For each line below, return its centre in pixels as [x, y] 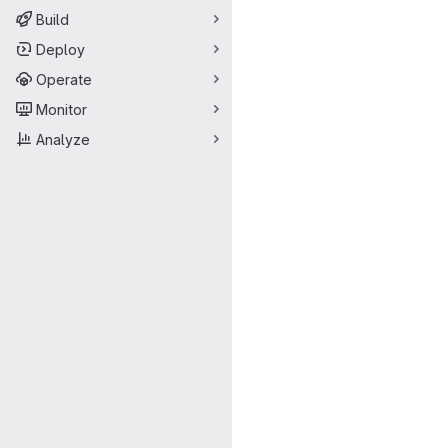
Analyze [63, 139]
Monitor [61, 109]
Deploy [60, 49]
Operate [64, 79]
